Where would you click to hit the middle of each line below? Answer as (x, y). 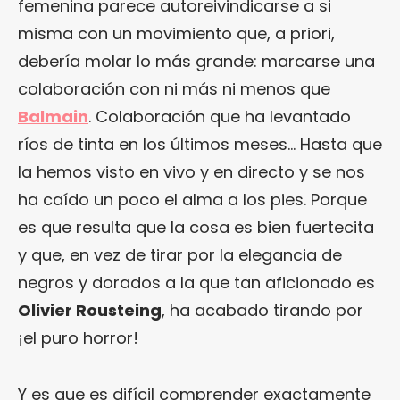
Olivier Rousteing (90, 310)
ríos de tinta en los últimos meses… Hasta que (200, 144)
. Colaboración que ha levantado (220, 116)
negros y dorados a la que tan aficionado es (196, 282)
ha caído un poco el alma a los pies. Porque (192, 199)
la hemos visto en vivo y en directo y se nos (192, 171)
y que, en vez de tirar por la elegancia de (180, 254)
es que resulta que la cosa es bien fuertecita (196, 227)
